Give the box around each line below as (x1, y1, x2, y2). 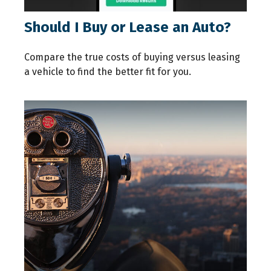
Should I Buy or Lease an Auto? (24, 19, 231, 36)
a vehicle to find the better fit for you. (24, 66, 191, 78)
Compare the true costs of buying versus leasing (24, 51, 240, 64)
